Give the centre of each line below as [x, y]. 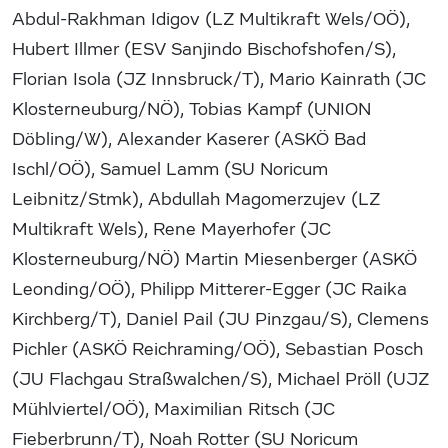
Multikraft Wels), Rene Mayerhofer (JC [171, 229]
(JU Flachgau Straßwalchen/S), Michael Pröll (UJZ [220, 379]
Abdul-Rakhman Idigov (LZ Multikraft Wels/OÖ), [211, 19]
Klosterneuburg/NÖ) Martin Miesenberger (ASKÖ [214, 259]
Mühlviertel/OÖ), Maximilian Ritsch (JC [173, 409]
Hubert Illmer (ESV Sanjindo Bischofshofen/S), [204, 49]
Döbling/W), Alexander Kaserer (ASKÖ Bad [189, 139]
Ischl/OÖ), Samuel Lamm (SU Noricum [170, 169]
